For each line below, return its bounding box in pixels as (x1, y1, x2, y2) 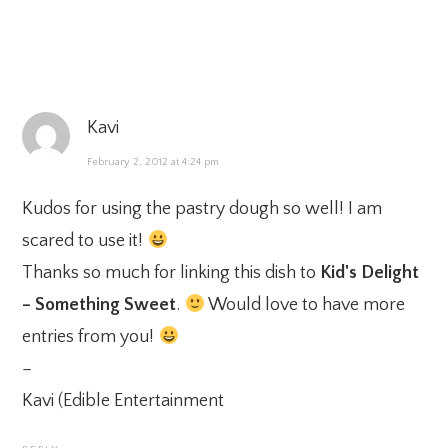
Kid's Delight (320, 262, 420, 283)
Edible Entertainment (63, 390, 225, 411)
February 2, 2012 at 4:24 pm (87, 155, 220, 168)
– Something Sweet (22, 294, 177, 315)
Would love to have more (204, 294, 405, 315)
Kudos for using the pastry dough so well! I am (22, 198, 383, 219)
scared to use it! (22, 230, 148, 251)
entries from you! (22, 326, 159, 347)
